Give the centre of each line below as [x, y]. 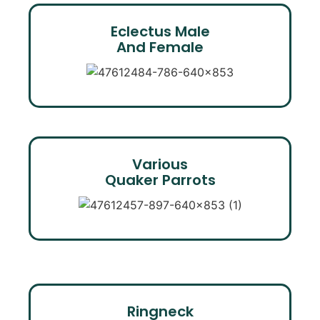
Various [160, 165]
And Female [160, 47]
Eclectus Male [160, 32]
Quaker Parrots [160, 180]
